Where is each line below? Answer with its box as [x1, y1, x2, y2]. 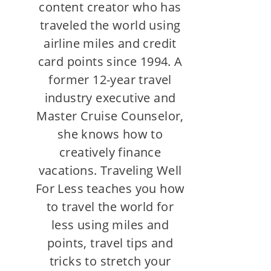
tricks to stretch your [49, 252, 171, 269]
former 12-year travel [48, 71, 172, 88]
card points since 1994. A [38, 53, 183, 70]
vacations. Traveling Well [38, 162, 182, 178]
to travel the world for [46, 198, 174, 215]
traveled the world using [39, 16, 181, 33]
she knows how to [57, 125, 163, 142]
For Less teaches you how [35, 180, 185, 197]
